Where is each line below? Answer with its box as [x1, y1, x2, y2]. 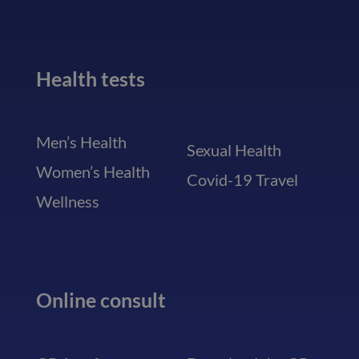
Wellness [35, 191, 99, 211]
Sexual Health [186, 139, 281, 159]
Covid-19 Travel [186, 169, 298, 189]
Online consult [35, 288, 166, 313]
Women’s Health [35, 161, 150, 181]
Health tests [35, 66, 145, 91]
